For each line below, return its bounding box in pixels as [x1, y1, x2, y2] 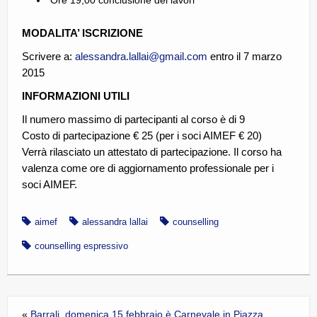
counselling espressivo [35, 241, 128, 252]
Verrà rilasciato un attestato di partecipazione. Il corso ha [22, 146, 282, 158]
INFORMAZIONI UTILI [22, 90, 129, 103]
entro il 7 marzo [207, 50, 282, 63]
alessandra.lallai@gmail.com [75, 50, 207, 63]
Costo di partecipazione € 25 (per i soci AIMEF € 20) [22, 129, 262, 142]
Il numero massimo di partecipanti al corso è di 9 [22, 113, 245, 126]
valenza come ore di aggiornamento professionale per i [22, 162, 274, 175]
